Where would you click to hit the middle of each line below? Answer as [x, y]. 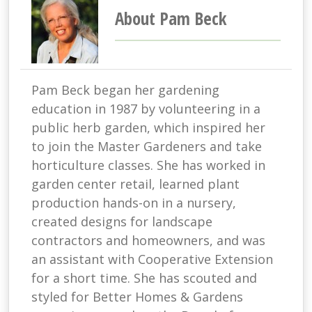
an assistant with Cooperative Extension [152, 259]
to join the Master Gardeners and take [147, 147]
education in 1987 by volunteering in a [146, 109]
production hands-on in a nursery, [134, 203]
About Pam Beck [171, 18]
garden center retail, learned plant [135, 184]
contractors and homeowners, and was [148, 241]
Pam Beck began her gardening [125, 90]
